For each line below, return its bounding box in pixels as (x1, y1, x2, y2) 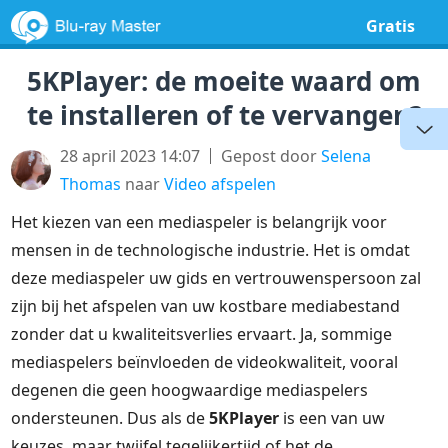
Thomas (60, 173, 122, 195)
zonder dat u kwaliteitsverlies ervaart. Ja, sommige (11, 323, 393, 345)
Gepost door (221, 145, 322, 167)
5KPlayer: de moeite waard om (27, 63, 421, 99)
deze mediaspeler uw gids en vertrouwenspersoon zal (11, 267, 422, 289)
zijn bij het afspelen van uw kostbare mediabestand (11, 295, 401, 317)
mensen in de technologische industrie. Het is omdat (11, 239, 411, 261)
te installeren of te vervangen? (26, 97, 422, 133)
